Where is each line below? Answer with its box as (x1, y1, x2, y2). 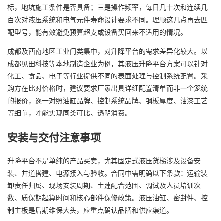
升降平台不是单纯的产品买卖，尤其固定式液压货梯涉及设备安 (7, 155, 201, 166)
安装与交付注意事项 (7, 129, 101, 144)
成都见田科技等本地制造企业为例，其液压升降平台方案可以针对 (7, 58, 208, 69)
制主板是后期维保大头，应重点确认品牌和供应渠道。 (7, 205, 173, 215)
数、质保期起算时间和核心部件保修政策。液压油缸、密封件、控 (7, 192, 208, 203)
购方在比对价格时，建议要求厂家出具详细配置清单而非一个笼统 (7, 83, 208, 93)
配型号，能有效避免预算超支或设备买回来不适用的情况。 (7, 27, 187, 37)
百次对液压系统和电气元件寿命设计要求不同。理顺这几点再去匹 (7, 14, 208, 25)
